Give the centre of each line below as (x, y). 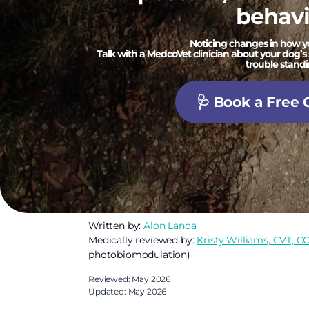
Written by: (116, 225)
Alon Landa (170, 225)
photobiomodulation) (139, 254)
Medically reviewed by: (143, 240)
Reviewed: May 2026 (130, 279)
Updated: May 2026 (128, 291)
